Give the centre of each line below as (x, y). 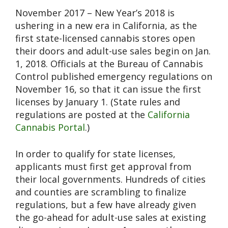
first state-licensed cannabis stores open (105, 38)
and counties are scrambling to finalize (101, 192)
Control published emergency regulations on (114, 77)
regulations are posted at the (81, 115)
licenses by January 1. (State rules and (98, 102)
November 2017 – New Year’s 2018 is (95, 13)
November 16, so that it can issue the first (108, 89)
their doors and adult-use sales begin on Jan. (113, 51)
